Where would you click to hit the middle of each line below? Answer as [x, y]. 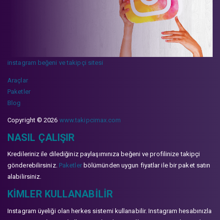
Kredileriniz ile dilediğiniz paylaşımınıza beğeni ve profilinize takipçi [104, 154]
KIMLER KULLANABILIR [60, 194]
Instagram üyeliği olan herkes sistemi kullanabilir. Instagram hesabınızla [110, 211]
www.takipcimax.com [90, 120]
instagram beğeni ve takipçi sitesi [55, 63]
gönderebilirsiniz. [33, 165]
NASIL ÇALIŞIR [41, 137]
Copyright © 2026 [33, 120]
